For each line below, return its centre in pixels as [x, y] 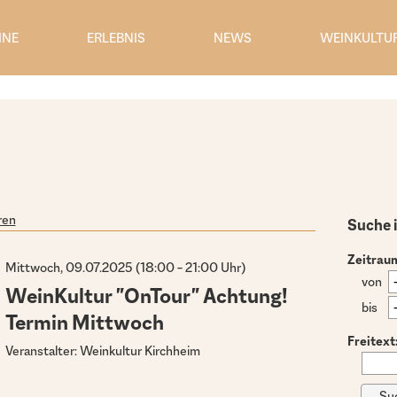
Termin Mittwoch [85, 323]
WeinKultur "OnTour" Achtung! [147, 296]
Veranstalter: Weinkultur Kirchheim [103, 351]
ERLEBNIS [116, 38]
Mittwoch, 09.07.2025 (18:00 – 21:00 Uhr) [126, 267]
